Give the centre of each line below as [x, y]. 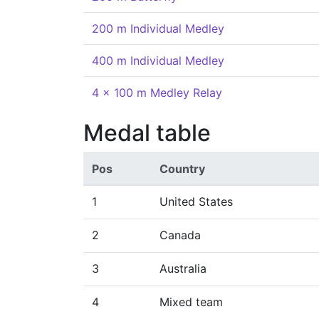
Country [182, 169]
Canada [180, 235]
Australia [183, 268]
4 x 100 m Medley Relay [157, 93]
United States [196, 202]
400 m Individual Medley [158, 61]
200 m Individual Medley [158, 28]
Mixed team [191, 302]
